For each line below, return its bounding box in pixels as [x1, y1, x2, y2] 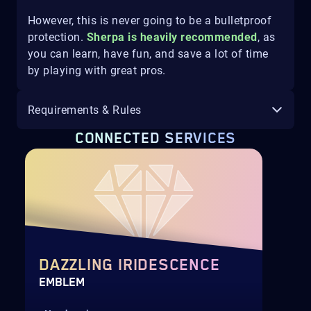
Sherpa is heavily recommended [86, 31, 258, 44]
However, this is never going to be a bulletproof [28, 14, 272, 28]
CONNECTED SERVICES [75, 131, 236, 148]
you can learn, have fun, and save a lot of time [28, 47, 269, 61]
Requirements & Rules [28, 103, 142, 117]
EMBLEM [39, 276, 85, 290]
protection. [28, 31, 87, 44]
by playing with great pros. [28, 64, 166, 78]
